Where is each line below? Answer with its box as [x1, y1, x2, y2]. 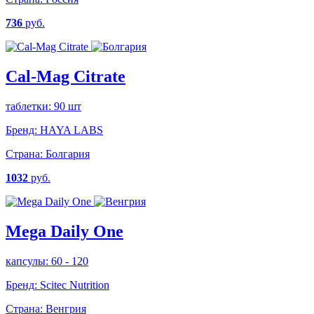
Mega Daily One [6, 221, 123, 240]
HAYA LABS [37, 123, 103, 136]
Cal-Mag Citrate [6, 67, 125, 86]
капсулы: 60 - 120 [6, 254, 88, 267]
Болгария [43, 147, 90, 160]
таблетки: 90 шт [6, 100, 81, 112]
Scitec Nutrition [37, 278, 109, 291]
